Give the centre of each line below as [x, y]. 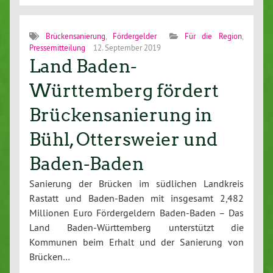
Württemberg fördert [124, 91]
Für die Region [213, 36]
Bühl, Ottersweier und [123, 140]
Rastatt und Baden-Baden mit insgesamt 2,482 [136, 198]
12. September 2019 [126, 48]
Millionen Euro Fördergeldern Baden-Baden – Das [136, 213]
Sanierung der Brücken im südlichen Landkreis [136, 184]
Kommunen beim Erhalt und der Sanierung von [136, 242]
